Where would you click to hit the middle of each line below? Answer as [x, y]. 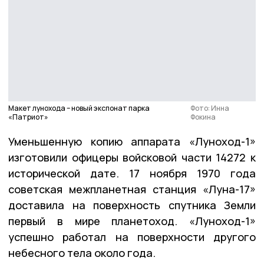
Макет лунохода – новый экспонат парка [79, 108]
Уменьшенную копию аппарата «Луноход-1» [132, 141]
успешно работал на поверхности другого [132, 237]
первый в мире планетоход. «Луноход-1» [132, 221]
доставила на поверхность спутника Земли [132, 205]
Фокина [203, 117]
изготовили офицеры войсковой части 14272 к [132, 157]
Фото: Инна [210, 108]
